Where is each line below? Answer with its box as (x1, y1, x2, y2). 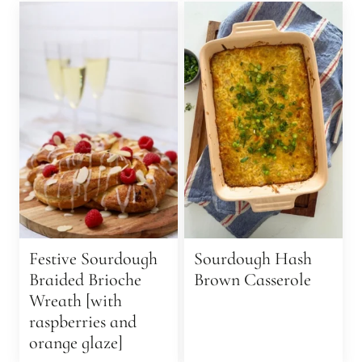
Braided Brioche (29, 268, 141, 290)
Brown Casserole (194, 268, 311, 290)
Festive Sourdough (29, 247, 158, 269)
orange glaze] (29, 331, 123, 353)
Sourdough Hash (194, 247, 312, 269)
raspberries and (29, 310, 137, 332)
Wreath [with (29, 289, 122, 311)
